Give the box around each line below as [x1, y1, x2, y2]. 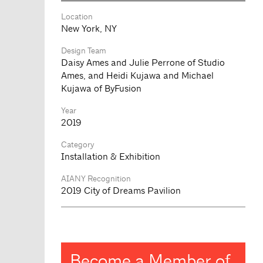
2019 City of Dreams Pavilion [60, 184, 181, 196]
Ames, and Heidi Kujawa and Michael [60, 69, 214, 81]
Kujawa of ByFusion [60, 82, 141, 94]
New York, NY [60, 22, 117, 34]
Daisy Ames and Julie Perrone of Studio [60, 56, 225, 68]
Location [60, 11, 93, 22]
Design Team [60, 45, 106, 56]
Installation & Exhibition [60, 150, 160, 162]
